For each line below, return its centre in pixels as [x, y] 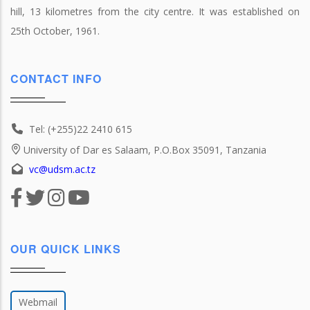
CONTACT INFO [56, 79]
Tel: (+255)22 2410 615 [81, 129]
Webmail [38, 302]
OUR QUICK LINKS [66, 248]
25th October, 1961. [55, 31]
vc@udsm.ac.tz [62, 169]
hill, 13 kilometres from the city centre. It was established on [155, 11]
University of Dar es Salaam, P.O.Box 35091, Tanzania [145, 150]
